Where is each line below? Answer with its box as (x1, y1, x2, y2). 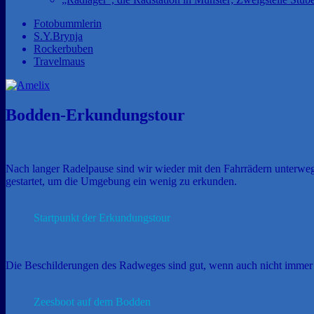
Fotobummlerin (34, 18, 102, 29)
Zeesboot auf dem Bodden (34, 295, 151, 308)
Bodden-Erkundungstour (6, 105, 185, 124)
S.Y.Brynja (34, 30, 83, 42)
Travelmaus (34, 55, 85, 67)
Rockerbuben (34, 43, 93, 55)
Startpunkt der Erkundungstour (34, 211, 170, 224)
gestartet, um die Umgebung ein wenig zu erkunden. (6, 175, 240, 187)
